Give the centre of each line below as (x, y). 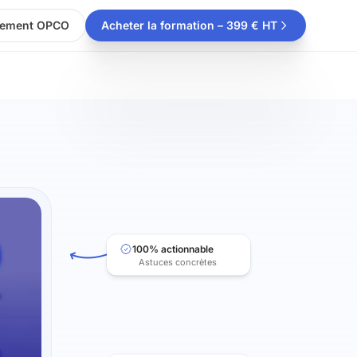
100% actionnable (173, 249)
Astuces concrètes (178, 262)
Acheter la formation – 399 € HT (189, 25)
